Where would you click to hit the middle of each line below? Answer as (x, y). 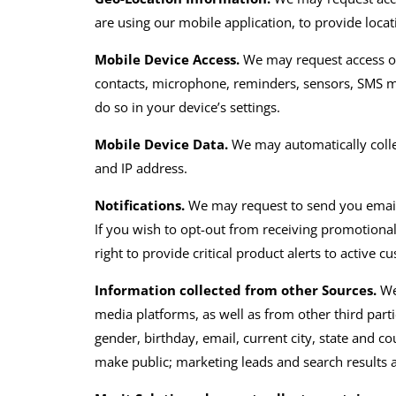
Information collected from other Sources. (236, 290)
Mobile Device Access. (168, 60)
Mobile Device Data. (162, 145)
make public (132, 362)
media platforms (145, 314)
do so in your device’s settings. (188, 107)
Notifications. (140, 206)
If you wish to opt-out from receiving (208, 229)
